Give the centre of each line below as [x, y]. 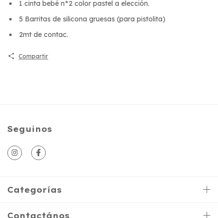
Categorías [35, 190]
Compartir [33, 56]
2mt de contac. [43, 34]
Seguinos [30, 129]
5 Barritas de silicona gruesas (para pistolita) [91, 19]
